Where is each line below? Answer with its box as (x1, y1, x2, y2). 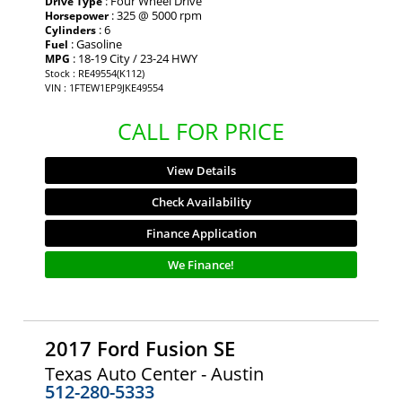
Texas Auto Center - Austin (45, 361, 264, 386)
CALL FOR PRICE (118, 115, 284, 146)
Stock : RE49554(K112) (45, 66, 144, 80)
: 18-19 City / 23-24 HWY (70, 49, 197, 66)
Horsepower (45, 7, 109, 23)
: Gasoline (68, 35, 122, 52)
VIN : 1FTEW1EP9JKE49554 (45, 80, 163, 94)
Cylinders (45, 22, 96, 38)
